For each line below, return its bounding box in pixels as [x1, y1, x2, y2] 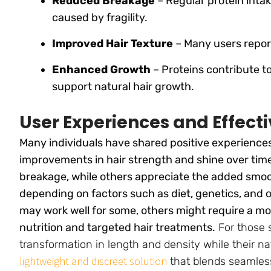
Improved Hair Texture [52, 36, 173, 50]
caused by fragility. [52, 10, 148, 24]
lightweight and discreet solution [19, 253, 167, 268]
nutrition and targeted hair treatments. [19, 220, 215, 234]
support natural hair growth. [52, 79, 194, 93]
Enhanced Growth [52, 62, 151, 76]
